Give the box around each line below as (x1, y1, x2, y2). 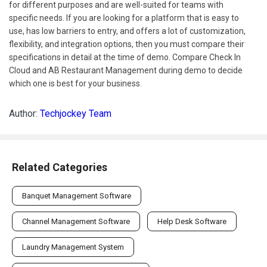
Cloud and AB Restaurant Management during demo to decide (9, 65, 243, 75)
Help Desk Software (157, 216, 226, 226)
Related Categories (12, 160, 107, 173)
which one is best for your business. (9, 78, 142, 88)
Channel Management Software (22, 216, 130, 226)
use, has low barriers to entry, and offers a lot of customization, (9, 26, 246, 36)
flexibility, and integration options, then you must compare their (9, 39, 244, 49)
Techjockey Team (40, 107, 111, 119)
